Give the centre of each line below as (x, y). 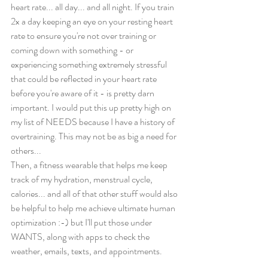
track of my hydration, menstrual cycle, (83, 179)
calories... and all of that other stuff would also (95, 194)
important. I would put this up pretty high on (92, 107)
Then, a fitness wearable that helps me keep (90, 165)
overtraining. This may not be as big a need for (95, 136)
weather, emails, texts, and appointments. (86, 251)
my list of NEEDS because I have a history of (94, 122)
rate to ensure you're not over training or (84, 36)
